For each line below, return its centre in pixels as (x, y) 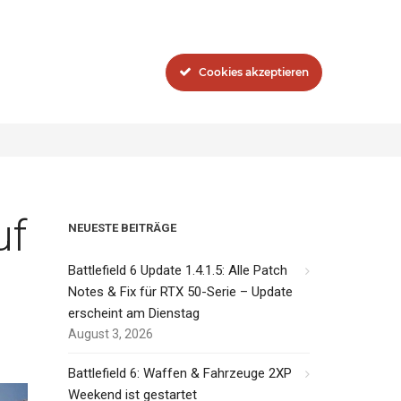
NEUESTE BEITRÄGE (122, 228)
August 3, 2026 (111, 334)
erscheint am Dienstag (134, 313)
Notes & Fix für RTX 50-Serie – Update (180, 292)
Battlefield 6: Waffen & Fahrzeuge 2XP (180, 373)
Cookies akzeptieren (254, 72)
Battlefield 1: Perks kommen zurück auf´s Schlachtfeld (171, 119)
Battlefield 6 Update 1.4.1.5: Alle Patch (178, 270)
